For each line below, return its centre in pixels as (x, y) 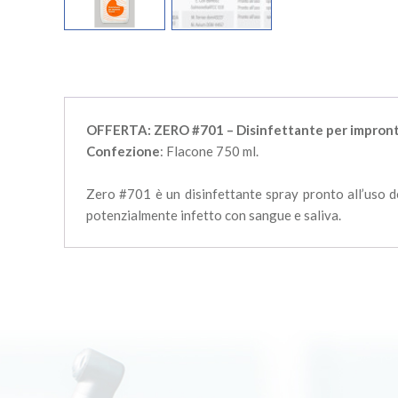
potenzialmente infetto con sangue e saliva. (214, 215)
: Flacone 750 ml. (209, 151)
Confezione (123, 151)
